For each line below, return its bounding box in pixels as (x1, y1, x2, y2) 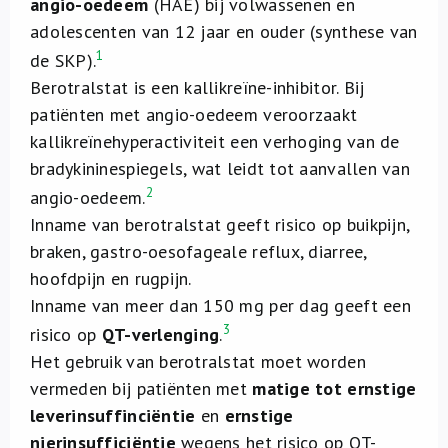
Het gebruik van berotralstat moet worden (30, 350, 366, 373)
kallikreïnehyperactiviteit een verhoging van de (30, 130, 400, 153)
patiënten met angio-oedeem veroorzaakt (30, 103, 358, 126)
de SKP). (30, 49, 97, 72)
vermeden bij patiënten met (30, 377, 253, 400)
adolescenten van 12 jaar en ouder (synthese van (30, 20, 418, 43)
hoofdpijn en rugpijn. (30, 267, 192, 290)
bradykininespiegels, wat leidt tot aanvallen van (30, 157, 410, 180)
